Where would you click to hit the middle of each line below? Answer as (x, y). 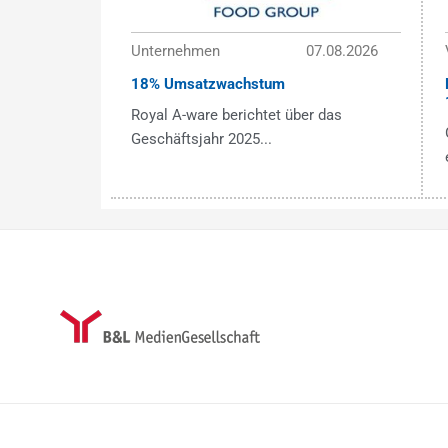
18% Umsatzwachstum (207, 83)
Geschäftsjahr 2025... (201, 138)
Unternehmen (175, 50)
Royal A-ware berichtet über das (236, 114)
